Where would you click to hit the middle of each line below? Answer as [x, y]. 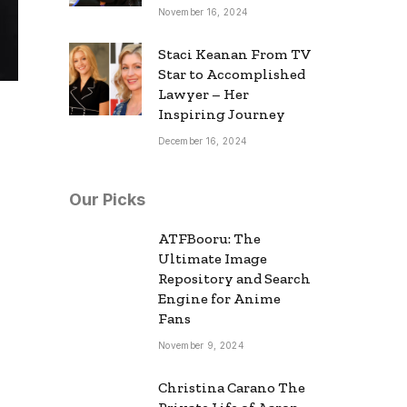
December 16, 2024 [203, 140]
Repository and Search [234, 278]
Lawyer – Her [203, 94]
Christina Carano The [232, 387]
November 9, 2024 [201, 345]
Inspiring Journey [222, 114]
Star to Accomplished [232, 74]
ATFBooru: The [209, 238]
